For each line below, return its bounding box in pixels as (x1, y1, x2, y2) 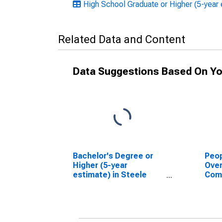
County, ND (73, 179, 115, 189)
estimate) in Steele (73, 170, 147, 179)
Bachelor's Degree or (73, 151, 153, 161)
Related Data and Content (58, 33, 185, 46)
